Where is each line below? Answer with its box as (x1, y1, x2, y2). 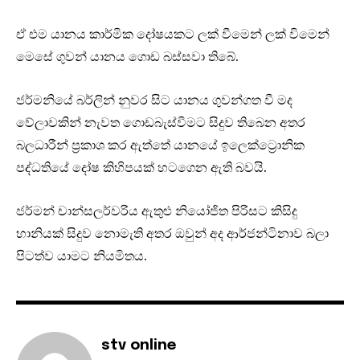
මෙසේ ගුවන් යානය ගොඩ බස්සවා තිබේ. (16, 48, 239, 65)
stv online (101, 338, 176, 354)
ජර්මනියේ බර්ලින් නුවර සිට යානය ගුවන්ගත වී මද (16, 92, 292, 108)
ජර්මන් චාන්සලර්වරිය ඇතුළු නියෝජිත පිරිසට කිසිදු (16, 202, 297, 219)
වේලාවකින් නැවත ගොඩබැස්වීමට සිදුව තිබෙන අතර (16, 114, 305, 131)
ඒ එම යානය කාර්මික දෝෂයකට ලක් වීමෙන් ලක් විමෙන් (16, 26, 329, 43)
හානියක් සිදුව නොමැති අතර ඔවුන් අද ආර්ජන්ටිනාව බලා (16, 225, 329, 242)
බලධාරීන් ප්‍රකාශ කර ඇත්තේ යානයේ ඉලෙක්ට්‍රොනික (16, 137, 305, 153)
